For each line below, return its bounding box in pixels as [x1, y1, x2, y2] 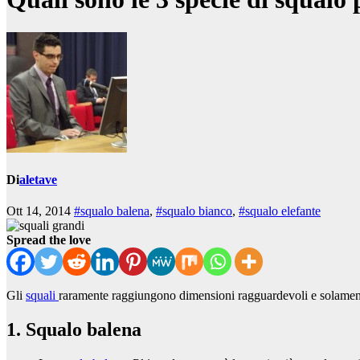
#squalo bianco [156, 204, 232, 219]
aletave [19, 173, 57, 187]
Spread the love [6, 233, 91, 247]
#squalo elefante [239, 204, 321, 219]
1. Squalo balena [6, 319, 141, 341]
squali [26, 288, 59, 303]
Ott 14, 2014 [6, 204, 74, 219]
